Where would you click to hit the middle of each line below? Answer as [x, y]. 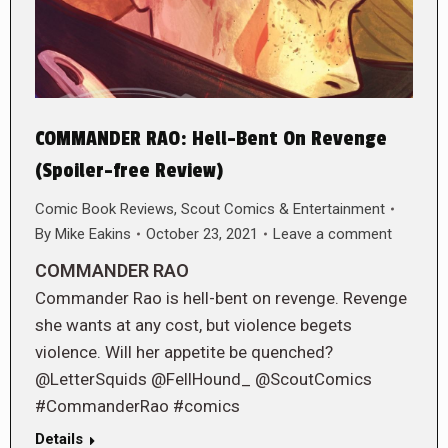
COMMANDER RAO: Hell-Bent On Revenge [211, 138]
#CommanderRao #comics [137, 405]
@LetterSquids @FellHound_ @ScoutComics [203, 378]
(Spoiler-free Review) [129, 170]
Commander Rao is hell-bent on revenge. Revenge [221, 297]
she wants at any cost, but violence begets [193, 324]
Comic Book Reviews [104, 208]
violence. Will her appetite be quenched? [184, 351]
